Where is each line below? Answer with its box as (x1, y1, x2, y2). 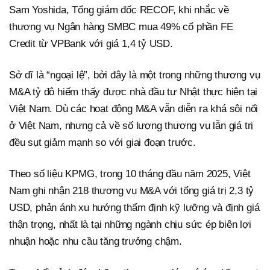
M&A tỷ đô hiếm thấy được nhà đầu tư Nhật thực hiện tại (9, 86, 258, 98)
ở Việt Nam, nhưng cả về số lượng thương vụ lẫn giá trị (9, 119, 254, 131)
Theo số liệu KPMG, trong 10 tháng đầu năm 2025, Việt (9, 168, 251, 180)
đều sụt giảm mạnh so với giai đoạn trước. (9, 136, 196, 148)
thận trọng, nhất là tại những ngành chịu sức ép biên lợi (9, 218, 251, 230)
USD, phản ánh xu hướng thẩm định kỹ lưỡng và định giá (9, 201, 260, 213)
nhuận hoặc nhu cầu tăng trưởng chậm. (9, 235, 182, 247)
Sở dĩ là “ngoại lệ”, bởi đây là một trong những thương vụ (9, 69, 260, 81)
